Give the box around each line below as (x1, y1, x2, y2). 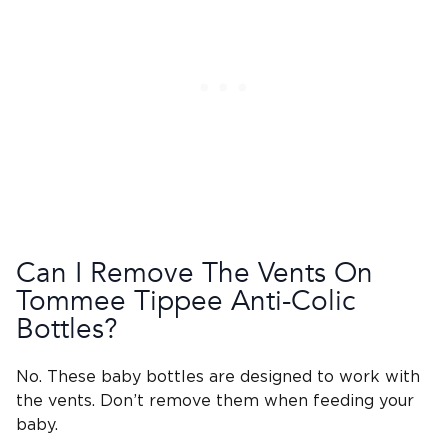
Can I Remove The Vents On (16, 253, 373, 292)
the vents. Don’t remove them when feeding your (16, 392, 414, 409)
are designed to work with (204, 368, 420, 385)
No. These (16, 368, 101, 385)
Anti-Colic (231, 281, 356, 320)
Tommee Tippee (16, 281, 223, 320)
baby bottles (101, 368, 204, 385)
